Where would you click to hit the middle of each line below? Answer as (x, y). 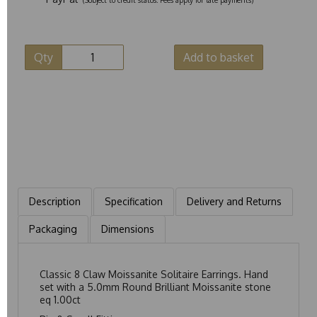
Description (55, 201)
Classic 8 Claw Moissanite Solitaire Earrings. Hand (154, 274)
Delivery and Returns (234, 201)
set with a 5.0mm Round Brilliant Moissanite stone (155, 287)
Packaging (53, 229)
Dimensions (128, 229)
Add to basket (219, 57)
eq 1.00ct (62, 299)
